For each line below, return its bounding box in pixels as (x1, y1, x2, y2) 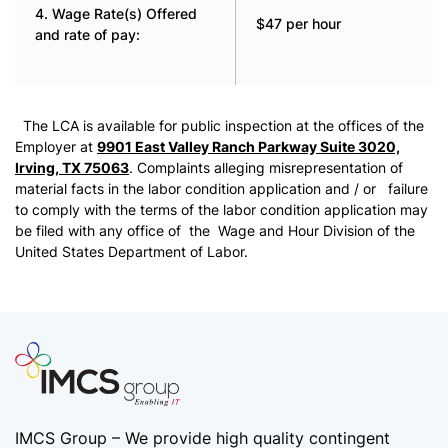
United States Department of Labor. (15, 243, 248, 261)
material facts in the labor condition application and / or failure (15, 180, 428, 198)
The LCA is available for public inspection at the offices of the (15, 117, 424, 135)
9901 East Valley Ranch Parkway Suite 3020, (97, 138, 400, 156)
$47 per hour (256, 15, 341, 33)
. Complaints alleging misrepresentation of (129, 159, 403, 177)
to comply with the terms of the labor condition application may (15, 201, 428, 219)
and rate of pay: (35, 26, 140, 44)
